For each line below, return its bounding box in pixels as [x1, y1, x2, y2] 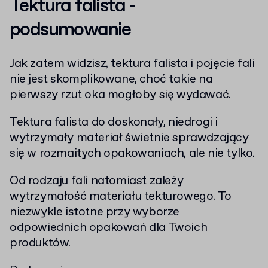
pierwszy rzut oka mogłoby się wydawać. [10, 86, 231, 103]
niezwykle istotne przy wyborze [10, 203, 180, 220]
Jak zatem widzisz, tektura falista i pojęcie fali [10, 55, 255, 72]
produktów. [10, 234, 71, 251]
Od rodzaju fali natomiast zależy [10, 172, 184, 189]
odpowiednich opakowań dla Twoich [10, 219, 208, 236]
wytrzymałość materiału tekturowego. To [10, 188, 232, 205]
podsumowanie [10, 17, 131, 42]
